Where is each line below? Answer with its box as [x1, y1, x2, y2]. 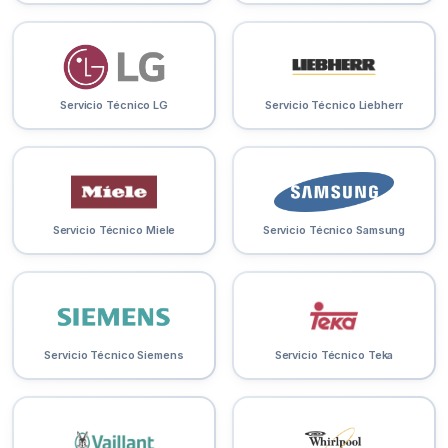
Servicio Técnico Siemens [44, 348, 184, 363]
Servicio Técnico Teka [274, 348, 394, 363]
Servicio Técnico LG [60, 98, 168, 113]
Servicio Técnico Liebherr [265, 98, 403, 113]
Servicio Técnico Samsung [262, 223, 406, 238]
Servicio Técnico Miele [52, 223, 176, 238]
